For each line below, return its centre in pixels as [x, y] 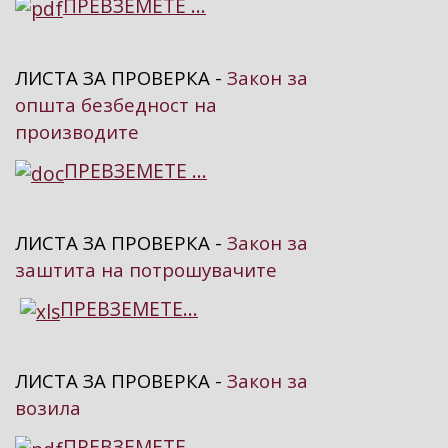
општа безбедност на [116, 105]
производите [77, 132]
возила [48, 408]
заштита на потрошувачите [146, 270]
